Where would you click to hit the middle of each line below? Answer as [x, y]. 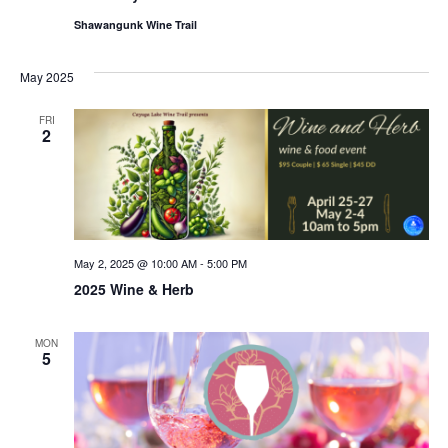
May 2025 [46, 76]
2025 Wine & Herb [133, 289]
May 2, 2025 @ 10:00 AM [135, 263]
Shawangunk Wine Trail [135, 24]
